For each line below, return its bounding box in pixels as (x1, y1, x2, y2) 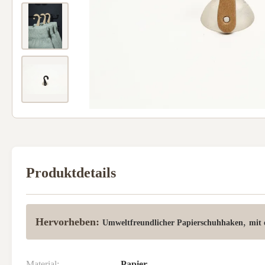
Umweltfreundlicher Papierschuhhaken (102, 218, 243, 227)
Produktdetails (26, 165, 116, 180)
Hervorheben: (35, 216, 99, 228)
